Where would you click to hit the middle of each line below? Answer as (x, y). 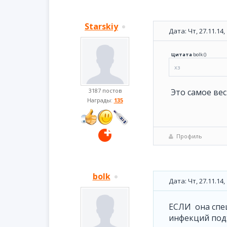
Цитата (182, 54)
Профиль (189, 136)
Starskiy (101, 26)
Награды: (100, 100)
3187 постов (105, 90)
